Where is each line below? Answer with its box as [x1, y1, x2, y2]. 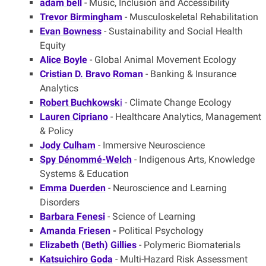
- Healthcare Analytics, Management [107, 111, 261, 123]
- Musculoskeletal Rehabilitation [122, 11, 258, 23]
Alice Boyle [39, 54, 87, 66]
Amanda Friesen [39, 225, 110, 237]
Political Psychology [118, 225, 204, 237]
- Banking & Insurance [142, 68, 236, 80]
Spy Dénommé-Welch [39, 154, 132, 166]
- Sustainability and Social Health [101, 26, 243, 37]
